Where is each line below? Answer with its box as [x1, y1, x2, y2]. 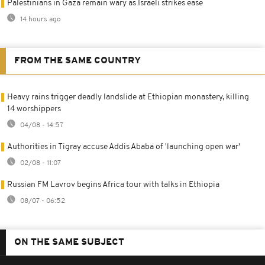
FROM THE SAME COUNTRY [14, 56, 141, 66]
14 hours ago [18, 15, 61, 23]
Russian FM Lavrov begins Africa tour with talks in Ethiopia [7, 180, 219, 189]
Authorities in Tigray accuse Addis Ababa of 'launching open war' [7, 142, 240, 151]
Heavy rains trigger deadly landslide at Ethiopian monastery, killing [7, 92, 249, 102]
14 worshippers [7, 104, 61, 114]
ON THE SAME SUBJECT [14, 237, 124, 247]
